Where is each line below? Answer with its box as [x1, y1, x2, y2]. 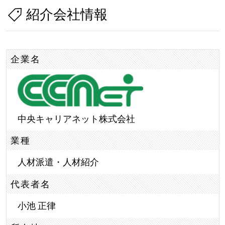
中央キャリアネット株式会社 [17, 113, 135, 124]
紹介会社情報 [26, 6, 107, 23]
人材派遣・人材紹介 [17, 157, 99, 168]
